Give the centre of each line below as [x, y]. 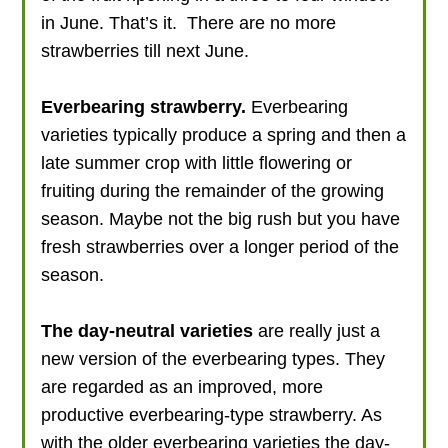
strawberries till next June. [148, 50]
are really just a [317, 330]
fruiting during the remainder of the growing [213, 190]
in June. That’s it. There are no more [189, 22]
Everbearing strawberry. [144, 106]
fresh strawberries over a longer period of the [220, 246]
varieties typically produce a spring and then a [224, 134]
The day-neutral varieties [147, 330]
